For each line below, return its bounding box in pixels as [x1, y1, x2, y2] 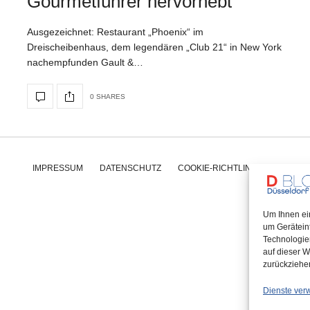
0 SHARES [90, 92, 125, 100]
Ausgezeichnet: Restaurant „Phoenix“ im [27, 26, 203, 37]
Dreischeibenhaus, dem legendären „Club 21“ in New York [27, 42, 282, 53]
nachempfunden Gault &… [27, 57, 143, 68]
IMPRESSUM [32, 163, 83, 173]
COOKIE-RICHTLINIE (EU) [177, 163, 278, 173]
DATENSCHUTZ [99, 163, 161, 173]
